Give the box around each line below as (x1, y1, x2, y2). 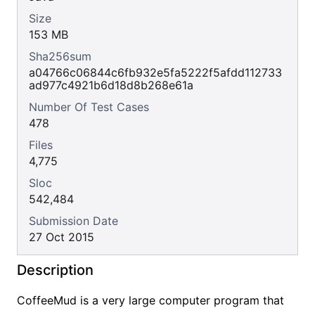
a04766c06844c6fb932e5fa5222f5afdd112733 (29, 65, 282, 79)
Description (17, 262, 94, 278)
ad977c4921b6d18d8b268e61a (29, 78, 193, 92)
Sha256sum (29, 49, 91, 63)
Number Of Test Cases (29, 100, 149, 114)
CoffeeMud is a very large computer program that (17, 293, 284, 307)
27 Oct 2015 (29, 230, 94, 244)
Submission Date (29, 214, 118, 228)
